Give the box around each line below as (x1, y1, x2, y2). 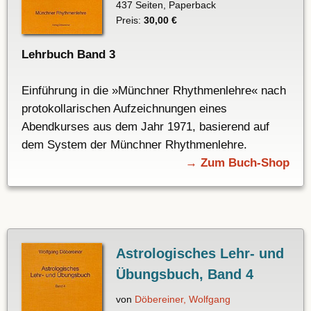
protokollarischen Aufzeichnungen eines (22, 102, 227, 116)
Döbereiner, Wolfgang (134, 294, 230, 305)
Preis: (115, 15, 144, 26)
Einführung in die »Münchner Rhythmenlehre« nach (22, 84, 286, 98)
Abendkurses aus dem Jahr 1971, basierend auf (22, 120, 269, 134)
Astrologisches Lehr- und (115, 246, 284, 262)
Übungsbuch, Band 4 (115, 267, 253, 283)
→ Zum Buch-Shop (185, 156, 289, 170)
